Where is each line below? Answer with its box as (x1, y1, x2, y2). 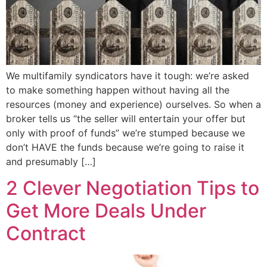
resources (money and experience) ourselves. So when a (6, 98, 261, 110)
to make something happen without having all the (6, 83, 229, 96)
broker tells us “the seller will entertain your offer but (6, 112, 246, 125)
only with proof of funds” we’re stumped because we (6, 126, 245, 139)
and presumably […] (6, 155, 96, 167)
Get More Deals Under (6, 199, 206, 223)
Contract (6, 222, 86, 246)
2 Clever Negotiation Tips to (6, 176, 259, 200)
